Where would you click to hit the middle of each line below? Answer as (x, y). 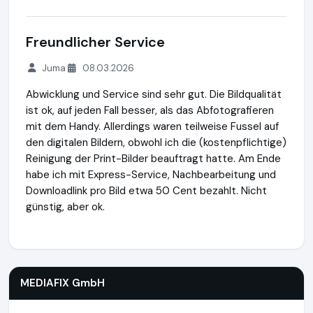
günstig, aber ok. (65, 207)
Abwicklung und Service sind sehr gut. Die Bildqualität (154, 94)
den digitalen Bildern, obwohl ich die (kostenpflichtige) (156, 143)
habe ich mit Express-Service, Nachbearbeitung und (151, 175)
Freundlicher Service (95, 42)
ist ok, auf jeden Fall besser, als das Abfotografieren (150, 110)
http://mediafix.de (148, 239)
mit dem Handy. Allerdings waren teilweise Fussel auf (152, 126)
